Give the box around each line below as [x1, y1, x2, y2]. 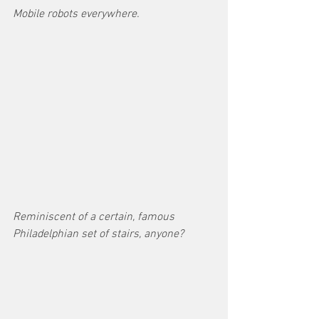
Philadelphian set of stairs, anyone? [13, 227, 184, 242]
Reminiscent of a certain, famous [13, 210, 177, 225]
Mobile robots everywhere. [13, 7, 140, 22]
